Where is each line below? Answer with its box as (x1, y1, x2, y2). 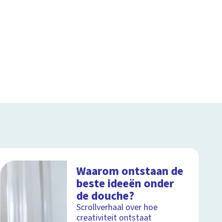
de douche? (76, 187, 135, 204)
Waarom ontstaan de (76, 163, 184, 179)
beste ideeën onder (76, 175, 174, 192)
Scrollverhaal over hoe (76, 201, 158, 214)
